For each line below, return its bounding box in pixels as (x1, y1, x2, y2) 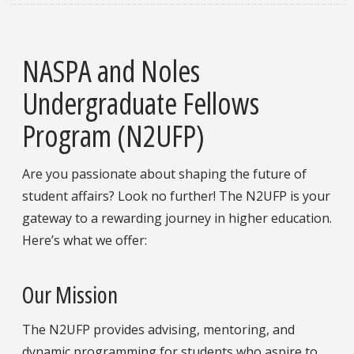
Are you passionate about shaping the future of (22, 164, 307, 183)
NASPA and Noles (22, 49, 200, 91)
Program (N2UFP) (22, 114, 205, 156)
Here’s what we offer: (22, 231, 147, 249)
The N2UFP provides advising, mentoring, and (22, 321, 295, 339)
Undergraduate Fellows (22, 81, 259, 123)
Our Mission (22, 279, 118, 311)
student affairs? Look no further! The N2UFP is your (22, 186, 330, 205)
